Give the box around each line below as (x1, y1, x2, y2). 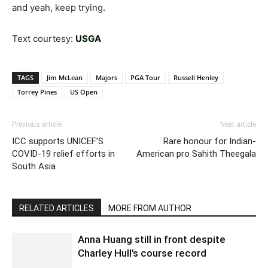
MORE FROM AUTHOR (108, 203, 191, 213)
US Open (70, 87, 98, 96)
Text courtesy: (12, 33, 75, 44)
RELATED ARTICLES (19, 203, 94, 213)
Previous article (12, 120, 62, 129)
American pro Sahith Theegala (136, 148, 256, 159)
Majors (96, 73, 117, 82)
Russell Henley (173, 73, 218, 82)
